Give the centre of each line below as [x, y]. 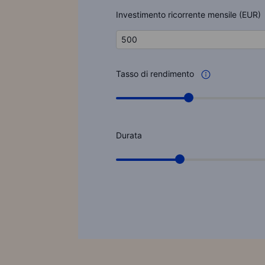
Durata [129, 135]
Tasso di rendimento [156, 74]
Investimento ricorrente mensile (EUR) [188, 14]
